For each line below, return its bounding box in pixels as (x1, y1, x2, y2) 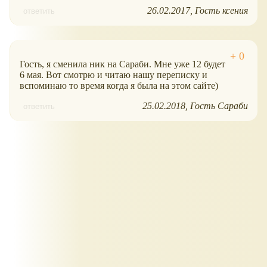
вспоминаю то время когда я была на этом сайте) (20, 80, 218, 91)
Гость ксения (195, 5, 248, 15)
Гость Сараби (190, 100, 248, 111)
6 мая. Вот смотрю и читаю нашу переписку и (20, 69, 207, 80)
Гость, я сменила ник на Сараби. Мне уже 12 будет (20, 58, 225, 69)
